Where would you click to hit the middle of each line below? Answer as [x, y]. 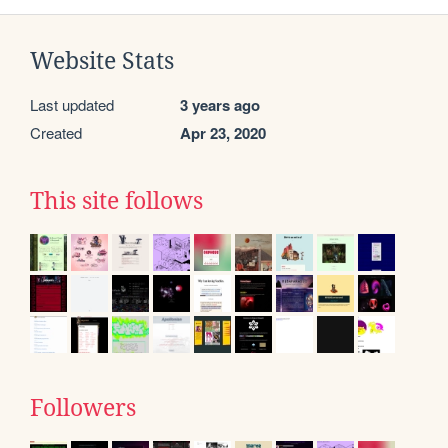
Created [56, 132]
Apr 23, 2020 [223, 132]
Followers [83, 407]
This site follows [116, 200]
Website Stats [102, 60]
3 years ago [220, 104]
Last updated [72, 104]
